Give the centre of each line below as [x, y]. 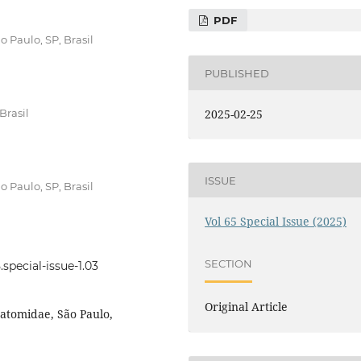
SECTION [229, 263]
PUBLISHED [237, 73]
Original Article [247, 307]
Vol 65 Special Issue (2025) [276, 222]
